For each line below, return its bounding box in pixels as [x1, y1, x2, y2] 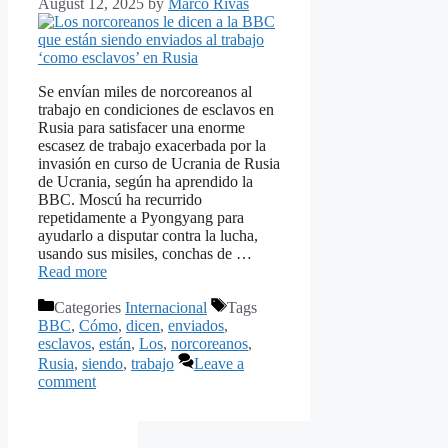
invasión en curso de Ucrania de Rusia [38, 155, 280, 173]
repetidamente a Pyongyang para [38, 209, 244, 227]
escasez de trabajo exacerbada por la [38, 137, 266, 155]
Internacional [125, 299, 207, 317]
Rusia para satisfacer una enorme [38, 119, 245, 137]
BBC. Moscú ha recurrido [38, 191, 202, 209]
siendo [82, 355, 123, 373]
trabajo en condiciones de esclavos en [38, 101, 274, 119]
